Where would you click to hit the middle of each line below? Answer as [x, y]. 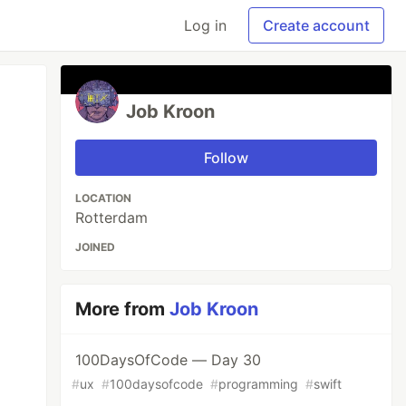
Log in [205, 25]
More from [123, 309]
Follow [227, 158]
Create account [316, 25]
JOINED [96, 247]
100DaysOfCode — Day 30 [169, 360]
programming [259, 384]
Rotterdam [112, 217]
